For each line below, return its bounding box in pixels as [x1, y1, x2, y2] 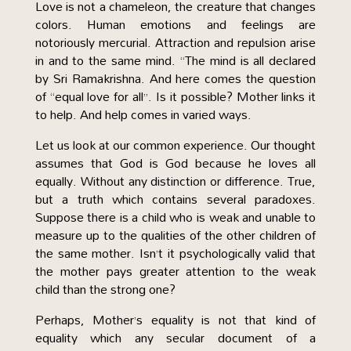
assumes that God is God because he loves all [34, 150, 317, 175]
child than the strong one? [34, 277, 175, 302]
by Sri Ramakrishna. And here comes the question [34, 66, 317, 91]
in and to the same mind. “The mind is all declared [34, 48, 317, 73]
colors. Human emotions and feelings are [34, 12, 317, 37]
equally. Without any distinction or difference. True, [34, 168, 317, 194]
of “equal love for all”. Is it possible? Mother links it [34, 84, 317, 109]
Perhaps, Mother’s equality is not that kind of [34, 307, 317, 332]
